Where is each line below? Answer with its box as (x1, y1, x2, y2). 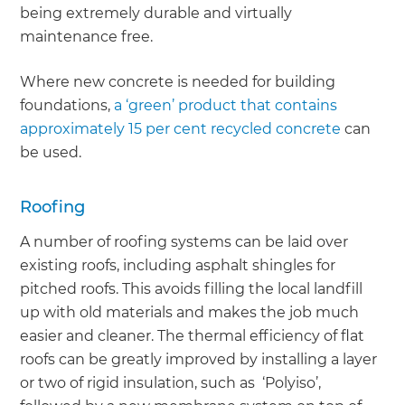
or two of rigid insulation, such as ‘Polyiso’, (20, 374, 322, 392)
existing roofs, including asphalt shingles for (20, 257, 336, 275)
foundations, (20, 97, 115, 115)
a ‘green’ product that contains (114, 97, 338, 115)
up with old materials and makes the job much (20, 304, 360, 322)
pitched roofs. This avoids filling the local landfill (20, 280, 363, 298)
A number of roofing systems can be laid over (20, 233, 349, 251)
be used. (20, 144, 82, 162)
